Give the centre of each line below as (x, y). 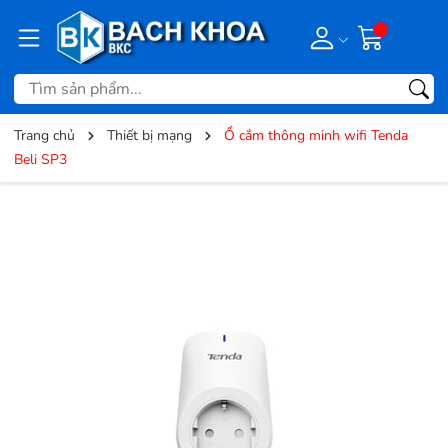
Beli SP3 (40, 160)
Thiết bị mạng (149, 136)
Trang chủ (44, 136)
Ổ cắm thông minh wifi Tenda (316, 136)
